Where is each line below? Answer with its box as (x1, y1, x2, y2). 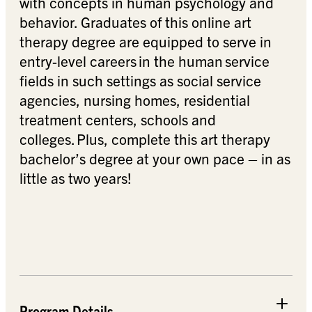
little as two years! (19, 168, 132, 187)
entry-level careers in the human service (19, 51, 270, 70)
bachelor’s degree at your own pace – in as (19, 148, 290, 167)
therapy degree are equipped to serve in (19, 31, 272, 50)
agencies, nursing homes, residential (19, 90, 250, 109)
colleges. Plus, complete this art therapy (19, 129, 270, 148)
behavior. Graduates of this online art (19, 12, 251, 31)
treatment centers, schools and (19, 109, 216, 128)
